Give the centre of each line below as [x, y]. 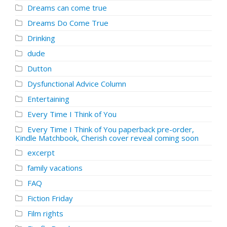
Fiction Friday [50, 198]
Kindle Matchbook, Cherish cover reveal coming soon [107, 138]
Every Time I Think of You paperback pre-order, [111, 129]
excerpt [41, 153]
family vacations [55, 168]
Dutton [40, 68]
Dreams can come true [67, 8]
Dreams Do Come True [68, 23]
